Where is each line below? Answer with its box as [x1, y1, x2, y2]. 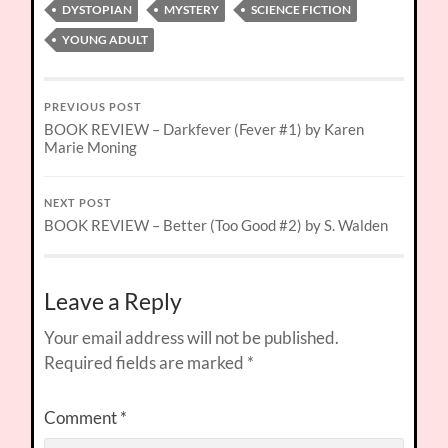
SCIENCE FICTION [251, 2, 352, 18]
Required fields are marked [44, 352, 248, 374]
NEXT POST [44, 197, 113, 210]
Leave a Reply [44, 288, 183, 316]
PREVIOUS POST [44, 101, 143, 114]
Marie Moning [44, 138, 138, 157]
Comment [44, 407, 121, 429]
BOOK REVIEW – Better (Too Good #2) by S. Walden [44, 216, 389, 235]
